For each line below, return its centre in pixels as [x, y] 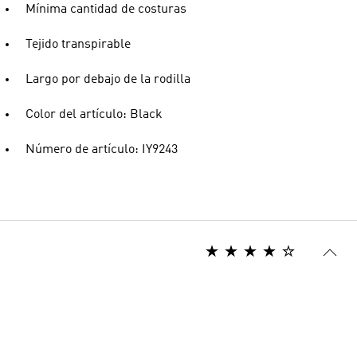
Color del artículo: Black [94, 115]
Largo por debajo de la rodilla [108, 80]
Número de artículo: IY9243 [102, 150]
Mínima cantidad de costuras [106, 10]
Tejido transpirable [78, 45]
